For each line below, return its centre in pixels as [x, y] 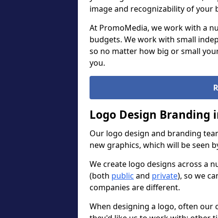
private [165, 176]
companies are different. [135, 187]
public [123, 176]
